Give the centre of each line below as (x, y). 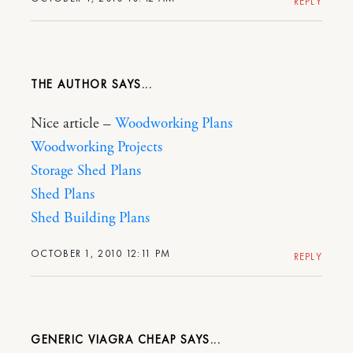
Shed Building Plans (90, 218)
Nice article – (73, 123)
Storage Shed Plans (86, 171)
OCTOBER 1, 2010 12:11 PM (101, 253)
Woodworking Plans (174, 123)
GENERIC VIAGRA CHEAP (103, 339)
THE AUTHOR (69, 84)
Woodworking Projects (97, 147)
